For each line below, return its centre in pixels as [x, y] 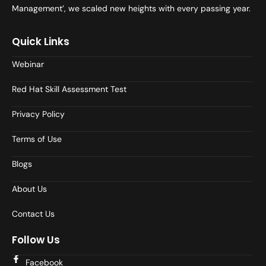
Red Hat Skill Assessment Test [69, 89]
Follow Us [36, 240]
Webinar [28, 64]
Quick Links [41, 41]
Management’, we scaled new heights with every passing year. [131, 9]
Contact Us [33, 213]
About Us [29, 189]
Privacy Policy [38, 114]
